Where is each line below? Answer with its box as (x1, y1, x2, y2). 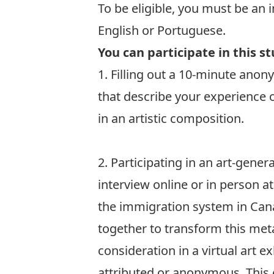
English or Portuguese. (98, 22, 226, 39)
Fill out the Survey (98, 132, 198, 149)
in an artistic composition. (98, 110, 244, 127)
